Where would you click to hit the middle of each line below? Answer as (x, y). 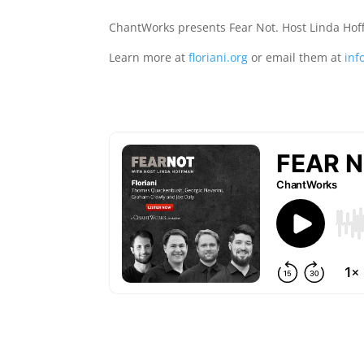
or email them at (297, 57)
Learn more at (149, 57)
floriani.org (219, 57)
